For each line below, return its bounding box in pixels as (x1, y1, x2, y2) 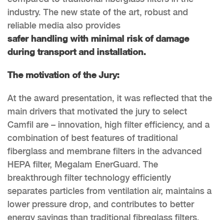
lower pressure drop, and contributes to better (7, 198, 194, 209)
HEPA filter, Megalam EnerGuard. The (7, 159, 158, 169)
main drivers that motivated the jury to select (7, 106, 187, 116)
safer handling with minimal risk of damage (7, 32, 189, 44)
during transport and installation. (7, 46, 146, 57)
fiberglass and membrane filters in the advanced (7, 145, 202, 156)
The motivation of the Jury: (7, 69, 119, 80)
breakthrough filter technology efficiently (7, 172, 171, 183)
